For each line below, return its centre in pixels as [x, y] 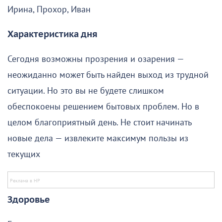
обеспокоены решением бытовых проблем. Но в [103, 107]
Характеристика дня [53, 34]
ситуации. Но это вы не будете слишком [86, 91]
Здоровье [29, 200]
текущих [24, 154]
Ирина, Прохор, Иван [49, 9]
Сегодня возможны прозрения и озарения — [96, 59]
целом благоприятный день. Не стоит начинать [99, 122]
